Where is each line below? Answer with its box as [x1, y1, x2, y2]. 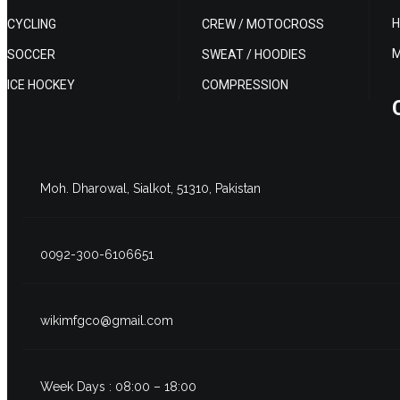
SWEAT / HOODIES [202, 47, 306, 62]
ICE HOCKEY [7, 78, 75, 92]
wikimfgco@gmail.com [40, 313, 173, 328]
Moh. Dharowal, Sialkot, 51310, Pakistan [40, 181, 261, 196]
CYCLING [7, 17, 56, 31]
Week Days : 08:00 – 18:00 [40, 379, 196, 394]
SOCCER [7, 47, 55, 62]
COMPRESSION [202, 78, 288, 92]
